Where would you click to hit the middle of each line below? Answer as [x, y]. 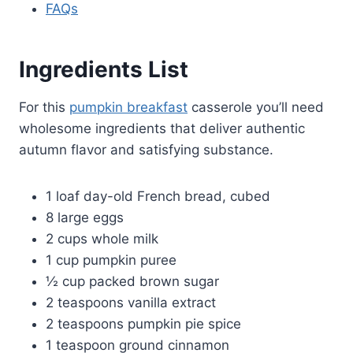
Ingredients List [104, 69]
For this [44, 107]
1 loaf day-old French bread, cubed [158, 196]
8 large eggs [85, 217]
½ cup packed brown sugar [132, 281]
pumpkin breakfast [128, 107]
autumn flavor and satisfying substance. [146, 149]
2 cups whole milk [102, 238]
